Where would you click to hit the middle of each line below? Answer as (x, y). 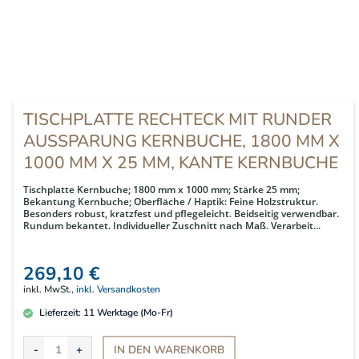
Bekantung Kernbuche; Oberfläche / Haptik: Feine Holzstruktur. (171, 202)
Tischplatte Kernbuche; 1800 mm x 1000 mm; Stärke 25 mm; (161, 190)
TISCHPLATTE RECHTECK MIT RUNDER (177, 120)
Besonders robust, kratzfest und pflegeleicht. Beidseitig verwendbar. (181, 214)
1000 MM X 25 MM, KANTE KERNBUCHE (181, 163)
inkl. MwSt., (50, 290)
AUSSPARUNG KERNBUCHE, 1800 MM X (182, 141)
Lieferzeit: (60, 313)
